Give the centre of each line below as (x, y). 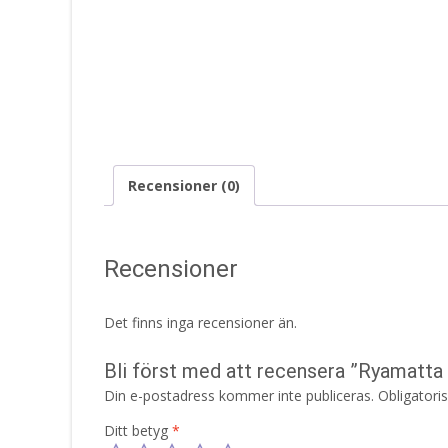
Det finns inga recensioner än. (200, 322)
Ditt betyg (138, 430)
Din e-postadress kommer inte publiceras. (239, 395)
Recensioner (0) (184, 185)
